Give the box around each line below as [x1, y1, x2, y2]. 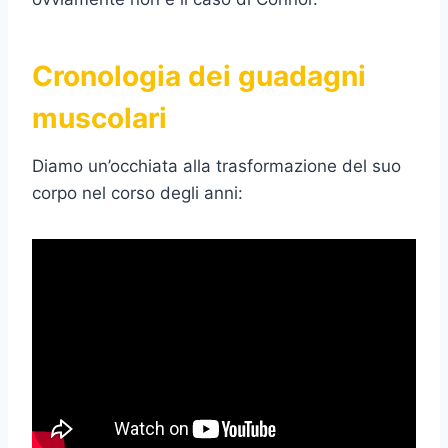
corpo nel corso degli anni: [32, 183, 243, 204]
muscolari [32, 101, 167, 136]
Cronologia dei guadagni [32, 59, 366, 94]
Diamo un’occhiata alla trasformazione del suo [32, 156, 401, 177]
